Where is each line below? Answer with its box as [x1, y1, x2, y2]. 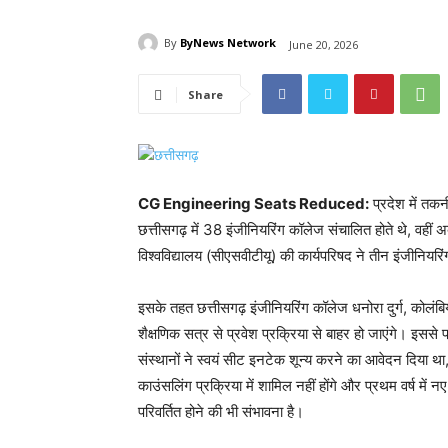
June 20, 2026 [289, 36, 358, 52]
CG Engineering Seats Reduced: [138, 194, 369, 214]
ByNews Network [180, 35, 276, 51]
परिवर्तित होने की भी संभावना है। [138, 402, 304, 422]
